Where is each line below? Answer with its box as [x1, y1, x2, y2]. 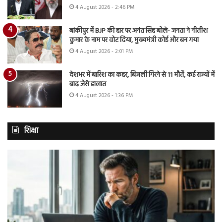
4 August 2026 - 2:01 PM [75, 47, 133, 56]
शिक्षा [24, 124, 39, 137]
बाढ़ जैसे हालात [69, 78, 106, 90]
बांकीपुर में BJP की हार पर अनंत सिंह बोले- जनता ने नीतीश [69, 25, 208, 37]
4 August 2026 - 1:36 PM [75, 91, 133, 100]
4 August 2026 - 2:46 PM [75, 2, 134, 12]
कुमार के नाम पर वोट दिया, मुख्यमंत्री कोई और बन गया [69, 34, 199, 46]
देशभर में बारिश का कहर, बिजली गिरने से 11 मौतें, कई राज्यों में [69, 69, 215, 81]
